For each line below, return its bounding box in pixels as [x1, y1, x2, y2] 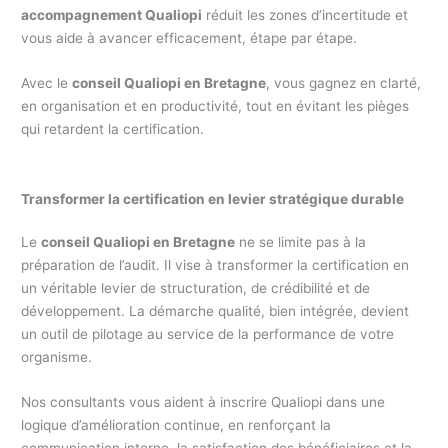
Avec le [21, 75, 73, 92]
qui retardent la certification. [21, 121, 205, 138]
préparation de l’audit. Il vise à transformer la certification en [21, 257, 410, 274]
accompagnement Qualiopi [21, 7, 203, 24]
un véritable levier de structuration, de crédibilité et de [21, 280, 371, 297]
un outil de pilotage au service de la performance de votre [21, 326, 395, 343]
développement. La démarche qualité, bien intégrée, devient [21, 303, 410, 320]
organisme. [21, 349, 93, 366]
